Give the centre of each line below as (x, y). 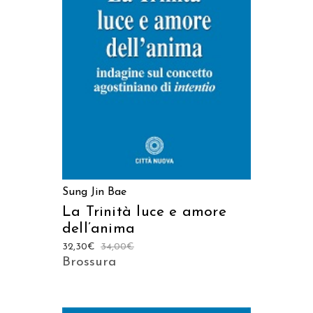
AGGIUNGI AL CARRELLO (156, 38)
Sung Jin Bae (94, 192)
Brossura (89, 263)
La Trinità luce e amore (144, 212)
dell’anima (99, 229)
